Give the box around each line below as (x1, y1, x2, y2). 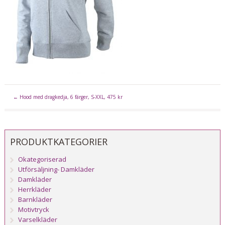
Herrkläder (18, 185, 52, 194)
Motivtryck (18, 205, 50, 214)
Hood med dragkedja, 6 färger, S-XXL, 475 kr (18, 93, 123, 101)
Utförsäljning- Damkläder (18, 165, 95, 174)
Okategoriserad (18, 155, 67, 164)
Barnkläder (18, 195, 53, 204)
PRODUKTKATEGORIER (10, 136, 107, 148)
